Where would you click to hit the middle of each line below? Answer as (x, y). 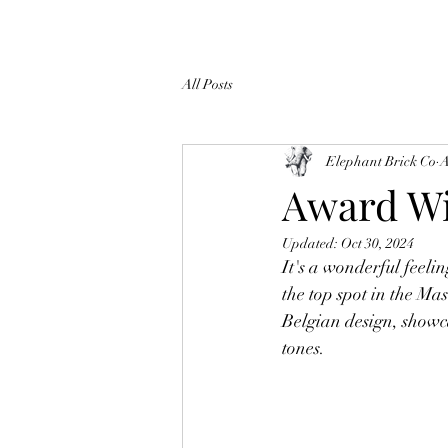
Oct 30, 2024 (377, 244)
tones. (303, 348)
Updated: (311, 244)
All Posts (207, 84)
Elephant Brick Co (381, 161)
